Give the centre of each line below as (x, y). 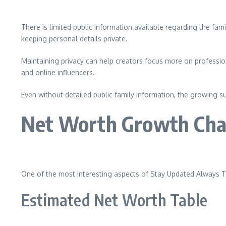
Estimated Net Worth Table (114, 200)
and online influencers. (58, 72)
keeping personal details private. (74, 39)
